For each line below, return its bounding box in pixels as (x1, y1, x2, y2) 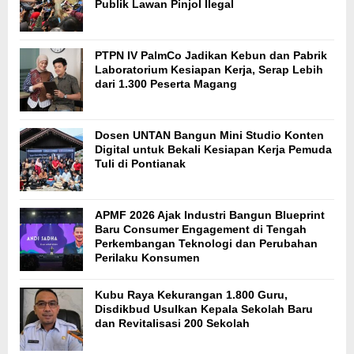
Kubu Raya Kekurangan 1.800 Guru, (95, 288, 288, 301)
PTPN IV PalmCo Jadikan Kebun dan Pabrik (95, 48, 327, 62)
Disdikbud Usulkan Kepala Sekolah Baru (95, 302, 313, 315)
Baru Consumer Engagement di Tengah (95, 222, 307, 235)
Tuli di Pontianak (95, 156, 186, 170)
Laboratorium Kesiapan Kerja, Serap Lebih (95, 62, 323, 76)
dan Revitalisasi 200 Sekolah (95, 316, 250, 330)
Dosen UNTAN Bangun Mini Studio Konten (95, 128, 324, 141)
